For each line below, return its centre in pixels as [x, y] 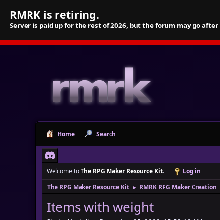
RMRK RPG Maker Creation [178, 187]
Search [106, 134]
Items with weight [100, 207]
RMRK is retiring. [55, 14]
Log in [192, 171]
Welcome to [64, 171]
